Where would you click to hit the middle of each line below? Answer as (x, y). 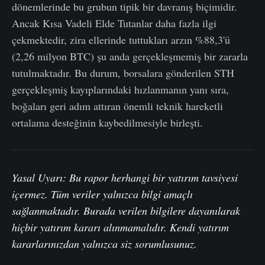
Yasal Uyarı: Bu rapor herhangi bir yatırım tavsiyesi (125, 177)
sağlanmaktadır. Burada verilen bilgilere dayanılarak (126, 210)
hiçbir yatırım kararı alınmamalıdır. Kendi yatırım (120, 227)
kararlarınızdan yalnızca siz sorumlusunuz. (104, 243)
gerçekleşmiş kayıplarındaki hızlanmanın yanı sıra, (120, 89)
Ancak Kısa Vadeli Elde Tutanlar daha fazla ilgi (114, 23)
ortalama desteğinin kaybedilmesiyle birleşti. (107, 122)
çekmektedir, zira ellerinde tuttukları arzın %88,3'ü (121, 39)
